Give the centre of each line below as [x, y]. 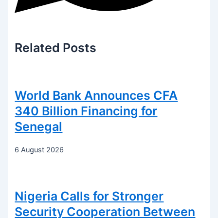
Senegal [39, 126]
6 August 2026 [39, 150]
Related [37, 48]
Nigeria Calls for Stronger [89, 196]
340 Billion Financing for [86, 111]
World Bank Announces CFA [96, 95]
